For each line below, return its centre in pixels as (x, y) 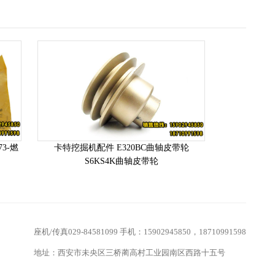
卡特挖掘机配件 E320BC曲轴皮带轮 (121, 148)
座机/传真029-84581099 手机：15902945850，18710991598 (140, 232)
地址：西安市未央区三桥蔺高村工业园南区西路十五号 (130, 253)
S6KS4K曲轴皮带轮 (121, 161)
